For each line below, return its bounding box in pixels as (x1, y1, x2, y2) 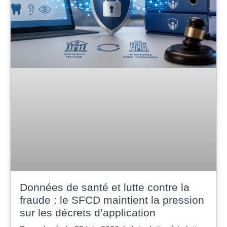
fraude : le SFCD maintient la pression (20, 194, 204, 206)
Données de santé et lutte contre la (20, 181, 190, 194)
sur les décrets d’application (20, 207, 156, 219)
